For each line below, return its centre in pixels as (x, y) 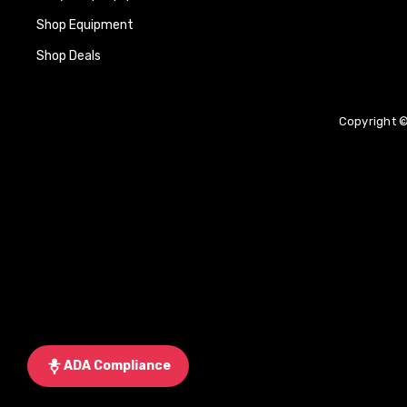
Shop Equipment (85, 25)
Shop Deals (69, 56)
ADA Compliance (117, 366)
